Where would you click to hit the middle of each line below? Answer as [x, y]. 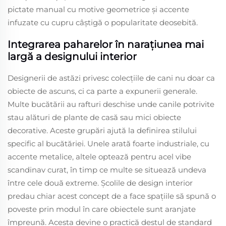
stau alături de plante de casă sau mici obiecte [94, 117]
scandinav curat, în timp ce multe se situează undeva [107, 169]
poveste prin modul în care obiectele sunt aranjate [102, 209]
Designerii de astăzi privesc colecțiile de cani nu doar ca [111, 78]
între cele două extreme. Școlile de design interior [100, 183]
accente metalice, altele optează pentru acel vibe [99, 156]
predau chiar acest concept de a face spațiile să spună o [112, 196]
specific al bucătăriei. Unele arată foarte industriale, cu [108, 143]
